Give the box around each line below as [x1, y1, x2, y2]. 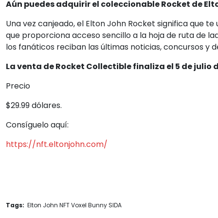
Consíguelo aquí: [6, 119, 69, 130]
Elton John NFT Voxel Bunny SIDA [26, 201, 122, 209]
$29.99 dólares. [6, 100, 62, 111]
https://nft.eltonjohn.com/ [6, 139, 108, 150]
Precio [6, 80, 30, 91]
